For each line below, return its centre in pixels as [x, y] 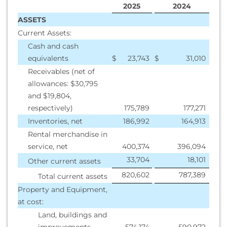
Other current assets [64, 161]
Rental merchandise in [68, 134]
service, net [48, 146]
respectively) [50, 108]
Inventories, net [55, 121]
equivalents [48, 58]
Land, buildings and [72, 215]
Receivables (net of [61, 71]
